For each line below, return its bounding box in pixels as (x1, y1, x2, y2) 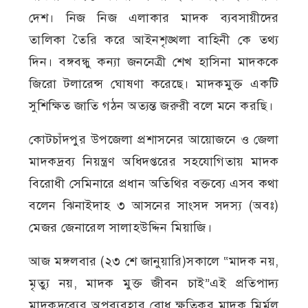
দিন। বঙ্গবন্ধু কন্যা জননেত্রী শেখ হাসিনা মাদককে (29, 54, 279, 70)
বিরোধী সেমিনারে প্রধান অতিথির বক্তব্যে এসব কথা (29, 176, 279, 192)
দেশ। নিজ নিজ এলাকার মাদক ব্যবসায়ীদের (29, 10, 279, 26)
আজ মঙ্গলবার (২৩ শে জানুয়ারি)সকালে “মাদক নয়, (29, 254, 279, 269)
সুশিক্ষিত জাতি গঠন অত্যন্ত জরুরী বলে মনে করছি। (29, 98, 274, 114)
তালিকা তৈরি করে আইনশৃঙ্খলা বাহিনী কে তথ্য (29, 32, 279, 48)
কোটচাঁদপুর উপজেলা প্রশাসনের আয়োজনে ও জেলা (29, 132, 279, 148)
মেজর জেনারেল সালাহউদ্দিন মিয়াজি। (29, 220, 212, 236)
